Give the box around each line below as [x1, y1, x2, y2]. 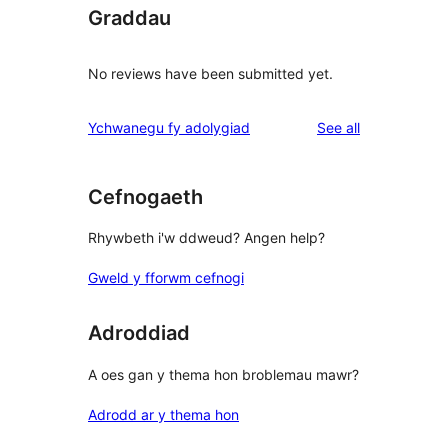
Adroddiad [88, 321, 190, 346]
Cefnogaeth [88, 184, 203, 209]
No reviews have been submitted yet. [88, 64, 333, 82]
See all [317, 118, 360, 136]
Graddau [88, 6, 171, 31]
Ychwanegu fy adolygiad [88, 118, 250, 136]
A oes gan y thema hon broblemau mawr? [88, 365, 359, 383]
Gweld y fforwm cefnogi [88, 269, 244, 287]
